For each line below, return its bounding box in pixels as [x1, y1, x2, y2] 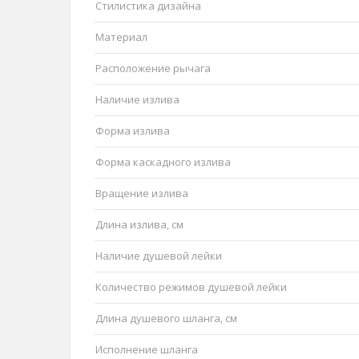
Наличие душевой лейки [95, 248, 222, 264]
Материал [95, 30, 147, 45]
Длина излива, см [95, 217, 184, 232]
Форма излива [95, 123, 170, 139]
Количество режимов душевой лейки [95, 280, 287, 295]
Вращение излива [95, 186, 188, 201]
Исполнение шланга [95, 342, 198, 357]
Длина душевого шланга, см [95, 311, 237, 326]
